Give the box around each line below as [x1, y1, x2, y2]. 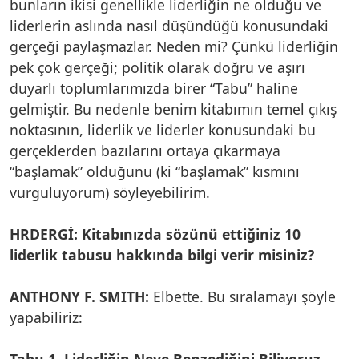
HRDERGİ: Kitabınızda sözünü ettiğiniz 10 [10, 224, 301, 244]
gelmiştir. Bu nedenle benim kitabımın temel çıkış [10, 99, 337, 119]
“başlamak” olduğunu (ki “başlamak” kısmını [10, 161, 300, 181]
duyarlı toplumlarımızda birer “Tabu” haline [10, 78, 298, 98]
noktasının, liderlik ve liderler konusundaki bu [10, 119, 316, 139]
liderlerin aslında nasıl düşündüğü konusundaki [10, 15, 329, 35]
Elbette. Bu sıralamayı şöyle [149, 286, 336, 306]
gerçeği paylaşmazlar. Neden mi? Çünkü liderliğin [10, 36, 338, 56]
